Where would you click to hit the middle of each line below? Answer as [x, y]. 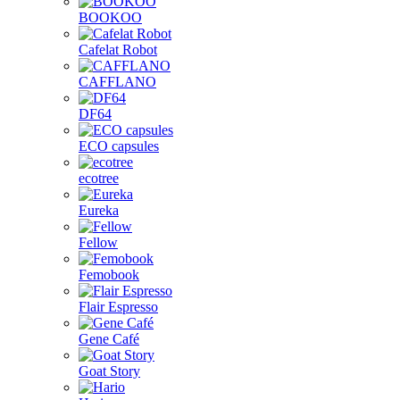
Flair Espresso [118, 307]
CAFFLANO [117, 82]
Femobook [109, 275]
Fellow [98, 242]
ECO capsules [119, 146]
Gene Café [109, 339]
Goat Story [109, 371]
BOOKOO [110, 17]
